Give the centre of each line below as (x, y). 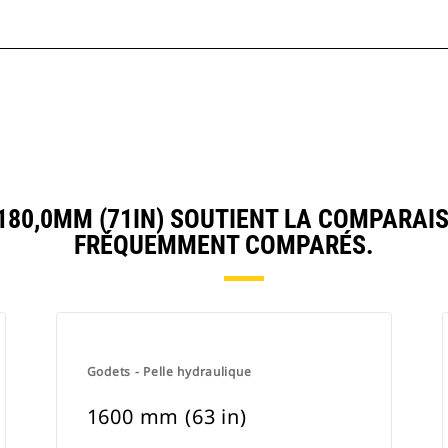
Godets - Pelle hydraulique (169, 371)
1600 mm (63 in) (166, 416)
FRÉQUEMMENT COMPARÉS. (224, 245)
